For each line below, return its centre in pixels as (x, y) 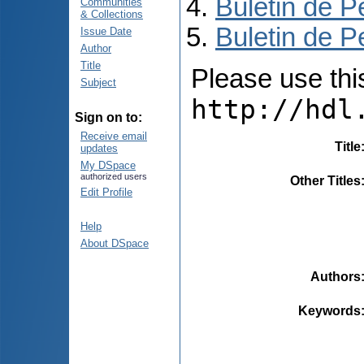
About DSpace (115, 243)
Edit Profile (106, 192)
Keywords (329, 310)
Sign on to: (108, 117)
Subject (98, 82)
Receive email (114, 136)
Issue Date (106, 31)
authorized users (114, 176)
